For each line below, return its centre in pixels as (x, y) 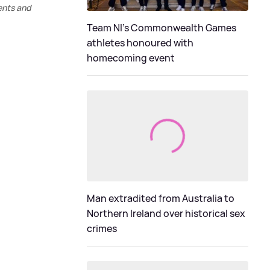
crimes (102, 228)
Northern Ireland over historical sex (166, 213)
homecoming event (131, 58)
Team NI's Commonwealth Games (162, 28)
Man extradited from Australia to (161, 198)
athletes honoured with (140, 43)
